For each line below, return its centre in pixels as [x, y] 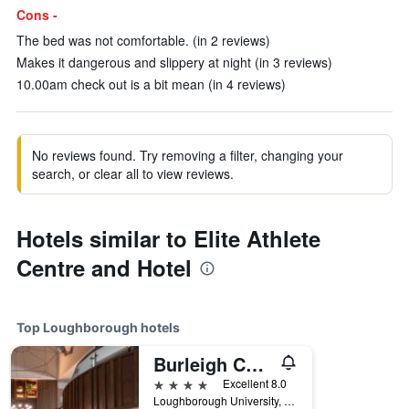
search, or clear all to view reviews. [133, 173]
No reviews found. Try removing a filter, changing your [188, 155]
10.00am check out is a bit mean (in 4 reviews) [151, 84]
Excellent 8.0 [255, 383]
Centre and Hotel [104, 267]
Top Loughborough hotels [98, 327]
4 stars [174, 383]
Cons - [37, 15]
